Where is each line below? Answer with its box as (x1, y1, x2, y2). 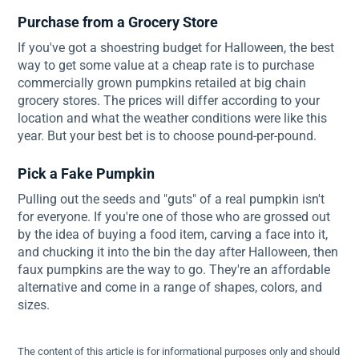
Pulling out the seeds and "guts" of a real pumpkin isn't (18, 192, 325, 207)
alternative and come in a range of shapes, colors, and (18, 280, 323, 295)
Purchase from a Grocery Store (18, 14, 219, 30)
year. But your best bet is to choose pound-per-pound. (18, 128, 317, 143)
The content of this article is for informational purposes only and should (18, 345, 341, 357)
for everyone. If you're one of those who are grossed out (18, 209, 331, 224)
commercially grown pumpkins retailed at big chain (18, 75, 307, 91)
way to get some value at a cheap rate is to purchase (18, 58, 315, 73)
